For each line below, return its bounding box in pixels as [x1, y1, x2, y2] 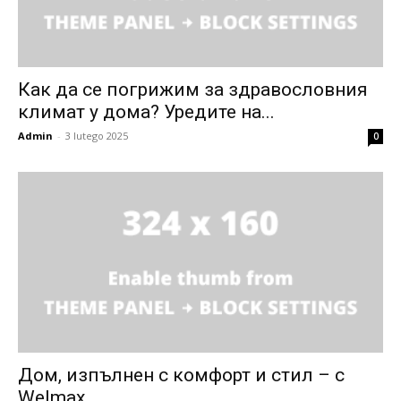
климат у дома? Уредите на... [18, 101, 275, 124]
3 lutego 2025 [65, 129, 128, 143]
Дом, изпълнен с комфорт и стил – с [18, 363, 345, 386]
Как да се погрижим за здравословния [18, 79, 368, 101]
